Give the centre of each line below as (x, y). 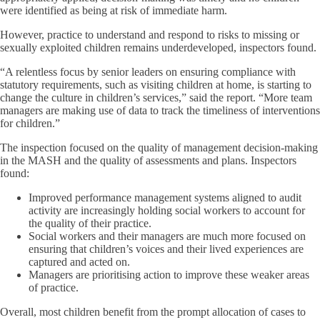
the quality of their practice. (90, 223)
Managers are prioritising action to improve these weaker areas (169, 275)
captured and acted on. (79, 262)
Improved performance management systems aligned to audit (165, 197)
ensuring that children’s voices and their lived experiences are (166, 249)
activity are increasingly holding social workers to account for (167, 210)
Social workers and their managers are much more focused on (167, 236)
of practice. (54, 287)
